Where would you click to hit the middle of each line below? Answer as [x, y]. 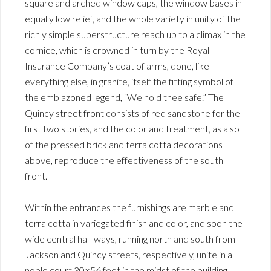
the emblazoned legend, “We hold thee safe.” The [124, 97]
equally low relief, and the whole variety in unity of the [133, 18]
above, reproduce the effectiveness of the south [124, 160]
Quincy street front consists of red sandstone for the [132, 113]
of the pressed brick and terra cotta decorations [124, 144]
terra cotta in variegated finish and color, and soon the [134, 223]
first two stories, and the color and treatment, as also [132, 128]
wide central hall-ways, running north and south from [130, 238]
